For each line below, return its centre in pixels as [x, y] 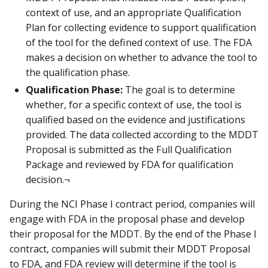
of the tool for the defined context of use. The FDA [139, 42]
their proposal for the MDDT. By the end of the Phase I [133, 234]
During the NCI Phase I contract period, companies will [132, 204]
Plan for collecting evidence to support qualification [141, 27]
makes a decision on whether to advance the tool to [141, 57]
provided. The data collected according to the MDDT [142, 134]
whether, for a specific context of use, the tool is [134, 104]
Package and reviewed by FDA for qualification [130, 164]
